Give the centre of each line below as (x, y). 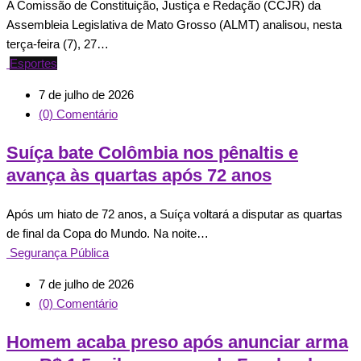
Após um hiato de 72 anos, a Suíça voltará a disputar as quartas (174, 214)
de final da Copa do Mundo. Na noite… (108, 233)
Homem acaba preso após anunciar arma (177, 342)
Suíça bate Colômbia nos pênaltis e (152, 152)
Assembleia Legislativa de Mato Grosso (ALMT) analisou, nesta (174, 24)
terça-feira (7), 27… (58, 44)
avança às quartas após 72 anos (139, 175)
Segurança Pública (59, 252)
